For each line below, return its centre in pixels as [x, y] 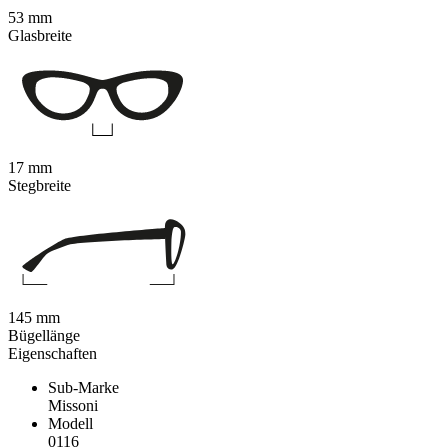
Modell [70, 424]
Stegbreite [39, 186]
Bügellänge [44, 336]
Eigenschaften [52, 354]
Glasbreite [40, 36]
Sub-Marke [83, 388]
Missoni [73, 406]
